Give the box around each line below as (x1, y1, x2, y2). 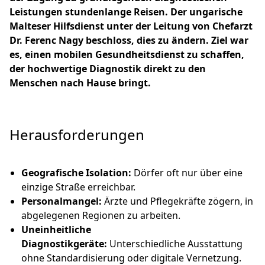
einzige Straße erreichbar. (21, 180, 135, 193)
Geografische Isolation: (21, 166, 131, 179)
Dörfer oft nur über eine (131, 166, 243, 179)
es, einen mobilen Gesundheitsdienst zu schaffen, (9, 48, 244, 61)
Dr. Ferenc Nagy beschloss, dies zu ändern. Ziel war (9, 34, 248, 47)
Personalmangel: (21, 195, 102, 208)
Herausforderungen (9, 125, 144, 144)
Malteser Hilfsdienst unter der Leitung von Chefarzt (9, 20, 253, 33)
